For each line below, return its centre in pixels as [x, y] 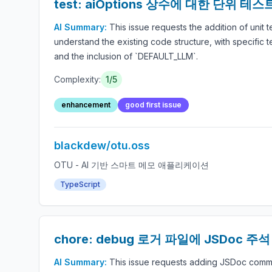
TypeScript [80, 184]
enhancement [86, 105]
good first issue [153, 105]
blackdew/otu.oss [102, 145]
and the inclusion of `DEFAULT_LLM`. [126, 56]
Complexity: [77, 79]
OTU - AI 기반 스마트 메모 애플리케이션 [131, 165]
